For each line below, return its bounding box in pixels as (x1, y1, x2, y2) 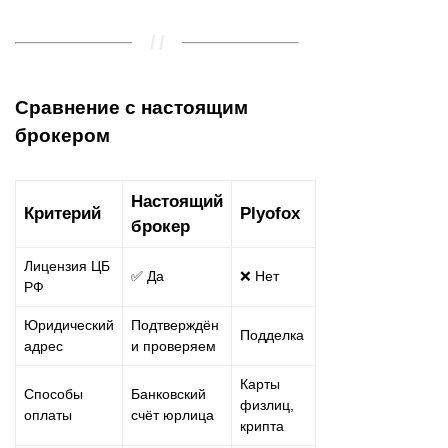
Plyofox (240, 202, 300, 223)
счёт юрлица (131, 406, 214, 423)
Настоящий (131, 190, 223, 211)
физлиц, (240, 396, 294, 413)
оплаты (24, 406, 72, 423)
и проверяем (131, 337, 216, 354)
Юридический (24, 316, 114, 333)
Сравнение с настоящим (15, 96, 248, 118)
